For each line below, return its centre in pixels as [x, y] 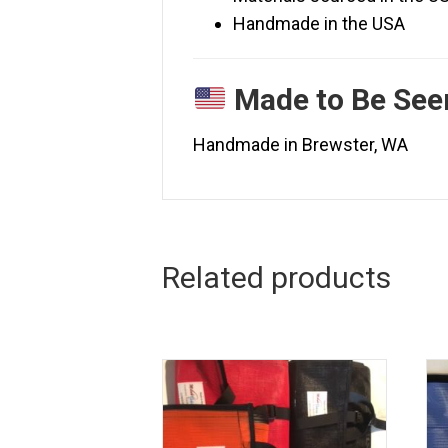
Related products [276, 278]
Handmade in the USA [319, 24]
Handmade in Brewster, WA [300, 145]
